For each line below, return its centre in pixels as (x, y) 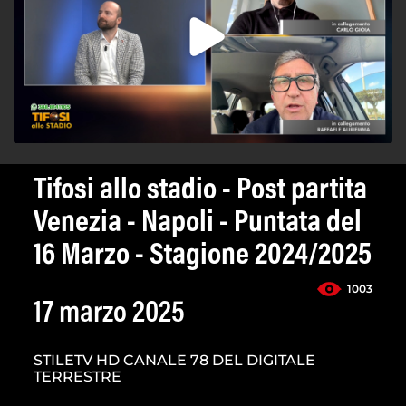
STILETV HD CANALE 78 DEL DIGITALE (174, 361)
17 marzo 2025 (109, 315)
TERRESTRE (77, 377)
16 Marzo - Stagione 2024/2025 (203, 257)
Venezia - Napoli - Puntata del (198, 224)
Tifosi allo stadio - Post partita (200, 192)
